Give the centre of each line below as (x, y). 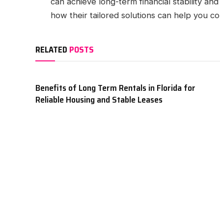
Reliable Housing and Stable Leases (99, 100)
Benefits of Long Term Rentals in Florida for (115, 88)
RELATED (52, 50)
